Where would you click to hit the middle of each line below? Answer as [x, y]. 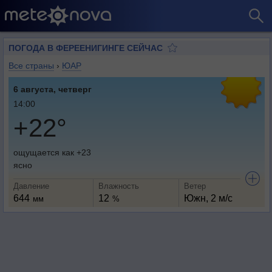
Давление [31, 186]
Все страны [31, 66]
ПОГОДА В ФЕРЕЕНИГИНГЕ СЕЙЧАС [86, 48]
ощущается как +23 [52, 152]
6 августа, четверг [53, 89]
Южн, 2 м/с [208, 198]
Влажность [119, 186]
